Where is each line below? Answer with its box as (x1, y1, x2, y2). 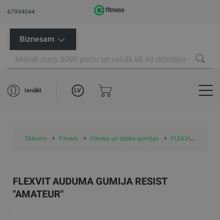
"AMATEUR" (13, 188, 64, 200)
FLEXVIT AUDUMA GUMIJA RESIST (13, 175, 167, 187)
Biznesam (20, 34, 56, 44)
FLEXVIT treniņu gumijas (171, 135, 191, 142)
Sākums (25, 135, 47, 142)
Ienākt (25, 87, 42, 94)
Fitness (59, 135, 79, 142)
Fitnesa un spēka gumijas (90, 135, 159, 142)
